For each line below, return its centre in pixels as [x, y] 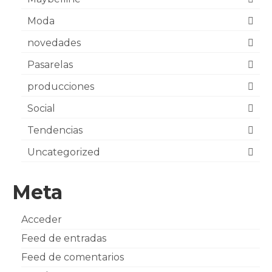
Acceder [42, 219]
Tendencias [55, 130]
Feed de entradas [64, 238]
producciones [61, 87]
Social [41, 108]
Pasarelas [50, 65]
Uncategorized [64, 152]
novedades [54, 43]
